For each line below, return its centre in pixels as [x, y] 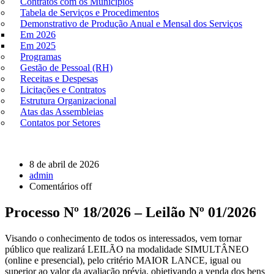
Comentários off [61, 186]
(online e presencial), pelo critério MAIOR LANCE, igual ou [123, 260]
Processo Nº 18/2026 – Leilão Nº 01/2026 [131, 212]
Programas [41, 56]
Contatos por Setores [60, 122]
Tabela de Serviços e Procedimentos [90, 12]
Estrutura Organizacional [68, 100]
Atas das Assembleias [62, 111]
